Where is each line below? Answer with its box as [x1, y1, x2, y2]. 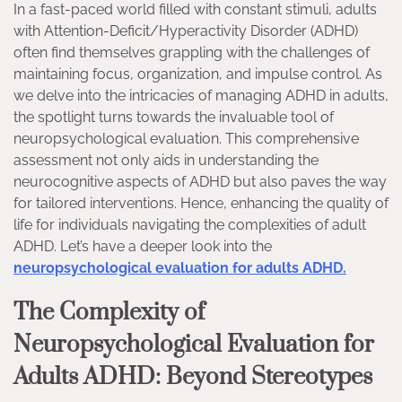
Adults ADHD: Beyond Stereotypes [13, 362, 372, 392]
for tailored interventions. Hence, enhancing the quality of [13, 195, 389, 213]
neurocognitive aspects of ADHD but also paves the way [13, 173, 387, 191]
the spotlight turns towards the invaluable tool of [13, 109, 334, 127]
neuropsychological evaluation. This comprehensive [13, 130, 359, 148]
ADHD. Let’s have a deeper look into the [13, 238, 272, 256]
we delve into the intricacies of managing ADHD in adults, [13, 87, 389, 105]
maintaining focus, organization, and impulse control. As [13, 66, 382, 83]
